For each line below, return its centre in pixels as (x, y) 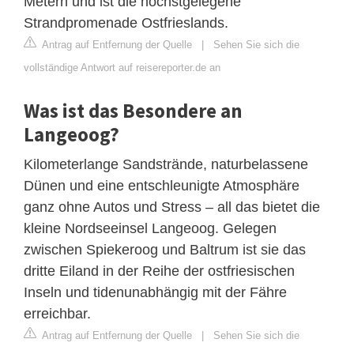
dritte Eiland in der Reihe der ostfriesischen (159, 271)
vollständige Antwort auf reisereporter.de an (122, 67)
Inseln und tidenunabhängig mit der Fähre (155, 292)
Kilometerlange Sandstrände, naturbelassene (166, 164)
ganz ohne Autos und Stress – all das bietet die (172, 207)
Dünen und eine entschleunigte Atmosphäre (162, 185)
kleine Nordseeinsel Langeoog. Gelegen (150, 228)
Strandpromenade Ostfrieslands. (126, 23)
